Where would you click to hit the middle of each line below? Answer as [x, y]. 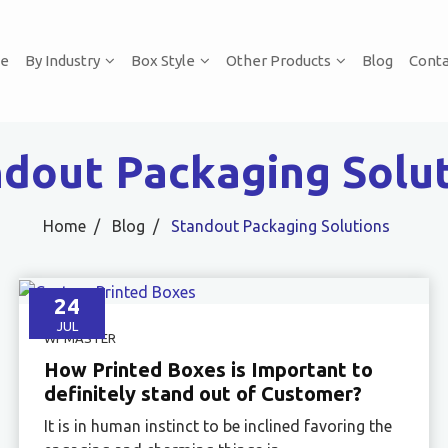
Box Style [162, 60]
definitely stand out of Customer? [203, 393]
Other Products [278, 60]
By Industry [62, 60]
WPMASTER [80, 337]
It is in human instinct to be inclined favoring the [218, 425]
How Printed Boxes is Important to [209, 369]
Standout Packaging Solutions [280, 226]
